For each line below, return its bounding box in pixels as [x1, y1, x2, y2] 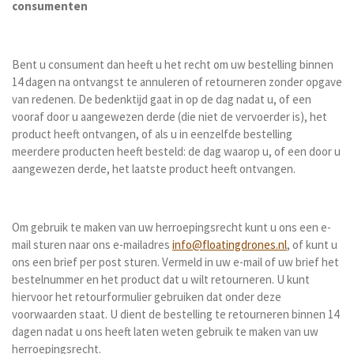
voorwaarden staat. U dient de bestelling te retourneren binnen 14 [12, 307, 339, 322]
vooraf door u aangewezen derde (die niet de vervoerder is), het [12, 109, 327, 124]
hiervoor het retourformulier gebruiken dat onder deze [12, 289, 281, 304]
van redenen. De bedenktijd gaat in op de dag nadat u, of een [12, 92, 311, 107]
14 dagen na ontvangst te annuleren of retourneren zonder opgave [12, 74, 342, 89]
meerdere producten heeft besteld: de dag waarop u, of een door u [12, 144, 341, 159]
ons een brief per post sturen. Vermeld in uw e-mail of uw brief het [12, 254, 339, 269]
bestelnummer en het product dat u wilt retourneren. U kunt [12, 272, 310, 287]
